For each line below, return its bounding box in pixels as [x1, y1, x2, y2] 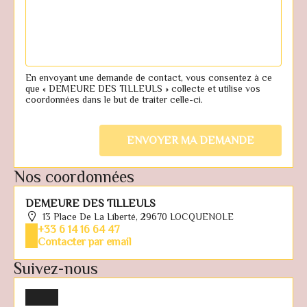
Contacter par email [38, 236, 132, 248]
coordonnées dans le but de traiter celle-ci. [25, 94, 203, 105]
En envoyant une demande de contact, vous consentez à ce [25, 72, 272, 83]
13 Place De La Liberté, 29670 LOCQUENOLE [42, 211, 234, 222]
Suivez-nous [14, 259, 98, 278]
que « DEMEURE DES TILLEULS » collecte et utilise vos [25, 83, 260, 94]
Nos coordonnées [14, 167, 134, 186]
